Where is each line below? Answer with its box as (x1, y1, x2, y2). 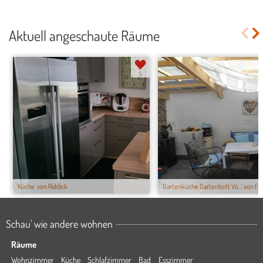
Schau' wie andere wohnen (6, 217, 113, 230)
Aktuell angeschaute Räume (9, 26, 160, 45)
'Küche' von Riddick (16, 181, 68, 191)
